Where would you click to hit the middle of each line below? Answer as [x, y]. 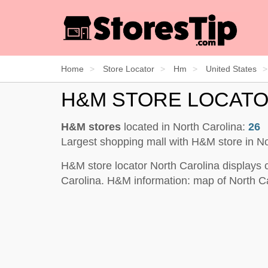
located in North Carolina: [185, 127]
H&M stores [91, 127]
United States [231, 68]
